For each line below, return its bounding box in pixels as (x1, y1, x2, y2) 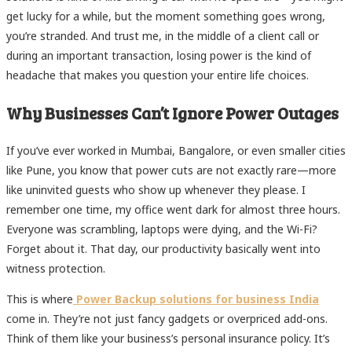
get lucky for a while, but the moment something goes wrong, (6, 8, 325, 24)
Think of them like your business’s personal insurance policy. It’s (6, 331, 330, 346)
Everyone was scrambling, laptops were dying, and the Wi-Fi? (6, 222, 317, 237)
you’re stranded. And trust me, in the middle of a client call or (6, 27, 319, 43)
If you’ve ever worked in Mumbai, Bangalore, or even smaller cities (6, 143, 346, 159)
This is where (6, 291, 73, 307)
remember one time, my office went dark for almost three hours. (6, 202, 340, 218)
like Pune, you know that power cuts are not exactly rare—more (6, 163, 336, 178)
